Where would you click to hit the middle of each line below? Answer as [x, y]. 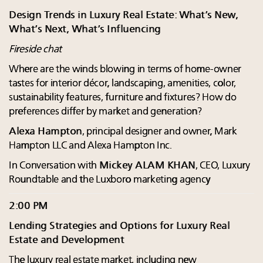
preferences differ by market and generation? [105, 112]
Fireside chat [36, 49]
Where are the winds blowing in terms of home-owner [125, 69]
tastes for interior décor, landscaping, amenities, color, [122, 83]
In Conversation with [54, 166]
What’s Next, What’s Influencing [85, 29]
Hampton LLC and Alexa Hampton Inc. [90, 146]
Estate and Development [66, 240]
